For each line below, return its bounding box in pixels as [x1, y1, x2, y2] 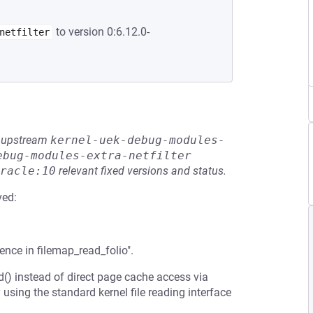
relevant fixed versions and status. [56, 164, 226, 177]
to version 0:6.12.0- [53, 25, 150, 38]
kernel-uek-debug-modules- [50, 133, 225, 147]
